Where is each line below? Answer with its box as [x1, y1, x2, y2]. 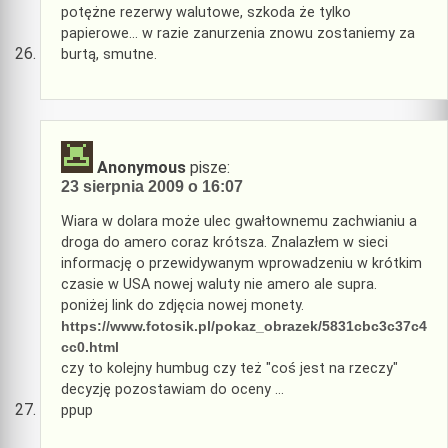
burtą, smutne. [61, 45, 157, 63]
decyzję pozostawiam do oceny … [61, 380, 284, 398]
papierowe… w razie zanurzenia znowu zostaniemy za [61, 24, 415, 42]
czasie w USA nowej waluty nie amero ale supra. [61, 275, 377, 293]
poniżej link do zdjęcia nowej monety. [61, 296, 304, 314]
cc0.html [61, 338, 119, 355]
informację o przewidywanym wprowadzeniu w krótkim [61, 254, 422, 272]
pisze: [190, 158, 230, 178]
